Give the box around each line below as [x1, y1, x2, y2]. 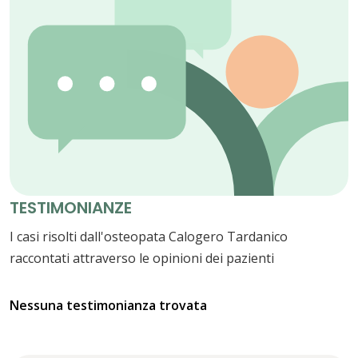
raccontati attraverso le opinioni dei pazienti [10, 249, 274, 268]
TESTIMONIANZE [10, 197, 132, 220]
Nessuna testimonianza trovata [10, 296, 207, 315]
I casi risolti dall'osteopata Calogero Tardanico [10, 228, 288, 246]
